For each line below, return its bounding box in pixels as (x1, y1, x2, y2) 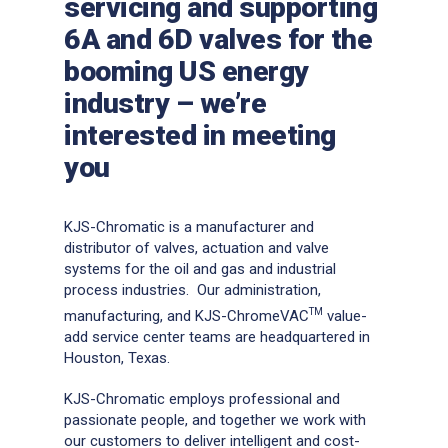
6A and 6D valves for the (64, 23, 372, 56)
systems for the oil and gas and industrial (64, 259, 336, 278)
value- (323, 306, 367, 325)
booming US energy (64, 55, 309, 88)
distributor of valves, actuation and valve (64, 238, 329, 257)
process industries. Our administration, (64, 280, 321, 299)
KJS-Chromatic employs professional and (64, 389, 340, 408)
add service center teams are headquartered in (64, 327, 370, 346)
